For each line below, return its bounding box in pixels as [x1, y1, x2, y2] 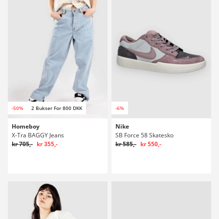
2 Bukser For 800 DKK [31, 104, 82, 111]
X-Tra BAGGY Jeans [12, 131, 64, 139]
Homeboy [12, 122, 40, 131]
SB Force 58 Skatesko [115, 131, 174, 139]
